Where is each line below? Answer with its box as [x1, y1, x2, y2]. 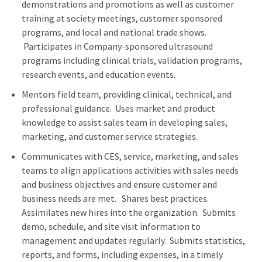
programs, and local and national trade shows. [21, 26, 206, 39]
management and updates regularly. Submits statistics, [21, 235, 245, 247]
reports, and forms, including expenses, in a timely [21, 249, 223, 261]
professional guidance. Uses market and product [21, 102, 215, 115]
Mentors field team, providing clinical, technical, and [21, 88, 232, 101]
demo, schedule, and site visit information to [21, 220, 201, 233]
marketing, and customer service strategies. [21, 130, 199, 143]
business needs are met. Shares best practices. [21, 192, 212, 205]
